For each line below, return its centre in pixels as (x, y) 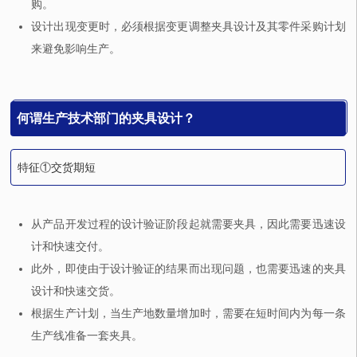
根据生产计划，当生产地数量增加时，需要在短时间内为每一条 (188, 314)
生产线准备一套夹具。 (87, 336)
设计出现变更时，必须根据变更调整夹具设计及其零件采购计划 (188, 27)
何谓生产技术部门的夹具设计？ (106, 119)
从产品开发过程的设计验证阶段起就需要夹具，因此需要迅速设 (188, 224)
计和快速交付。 (71, 247)
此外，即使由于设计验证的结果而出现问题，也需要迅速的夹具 (188, 269)
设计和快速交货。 (76, 291)
